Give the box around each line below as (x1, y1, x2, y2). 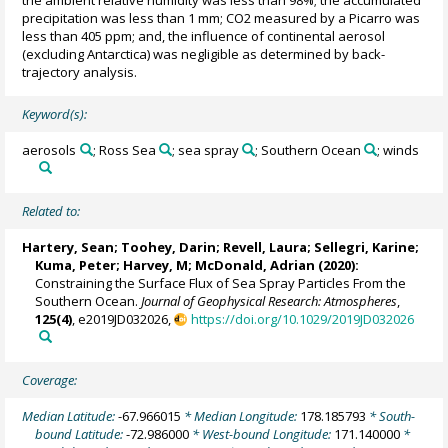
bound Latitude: (35, 425, 127, 444)
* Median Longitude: (181, 407, 301, 426)
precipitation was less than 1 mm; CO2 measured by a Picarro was (22, 8, 421, 27)
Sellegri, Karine (314, 238, 416, 257)
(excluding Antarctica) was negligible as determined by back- (22, 44, 386, 63)
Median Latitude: (22, 407, 119, 426)
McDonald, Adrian (195, 256, 316, 275)
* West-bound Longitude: (189, 425, 335, 444)
